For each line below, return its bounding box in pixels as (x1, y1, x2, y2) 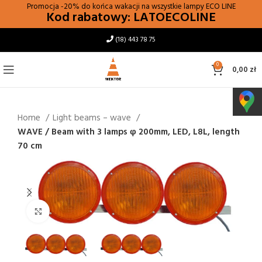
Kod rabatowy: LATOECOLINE (46, 8, 216, 28)
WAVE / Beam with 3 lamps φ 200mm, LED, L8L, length (18, 125, 240, 139)
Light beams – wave (53, 111, 133, 125)
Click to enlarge (50, 204, 112, 218)
